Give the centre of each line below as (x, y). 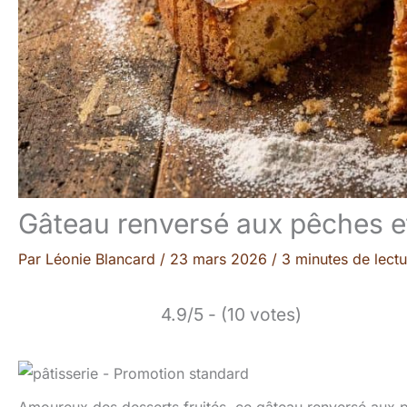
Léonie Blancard (103, 259)
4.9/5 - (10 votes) (231, 315)
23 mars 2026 (221, 259)
